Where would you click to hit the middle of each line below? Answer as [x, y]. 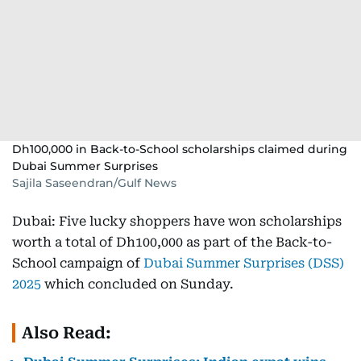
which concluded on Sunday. [137, 284]
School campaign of [78, 263]
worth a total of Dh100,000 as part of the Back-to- [172, 242]
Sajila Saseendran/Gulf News [94, 183]
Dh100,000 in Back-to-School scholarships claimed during [180, 149]
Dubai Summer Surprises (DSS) [244, 263]
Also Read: [66, 333]
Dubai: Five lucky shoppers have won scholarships [177, 221]
